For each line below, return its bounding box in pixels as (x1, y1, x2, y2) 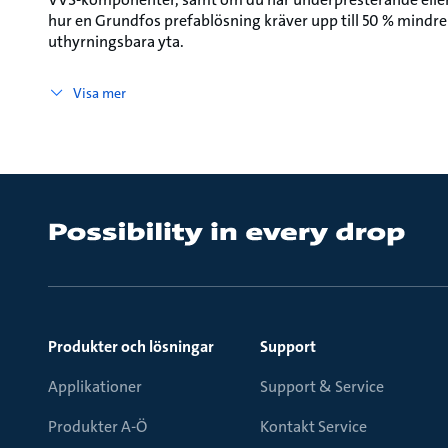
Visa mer (72, 83, 126, 102)
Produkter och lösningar (48, 336, 214, 357)
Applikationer (48, 376, 142, 397)
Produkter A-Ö (48, 416, 147, 437)
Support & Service (260, 376, 384, 397)
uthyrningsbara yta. (48, 30, 184, 52)
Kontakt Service (260, 416, 367, 437)
